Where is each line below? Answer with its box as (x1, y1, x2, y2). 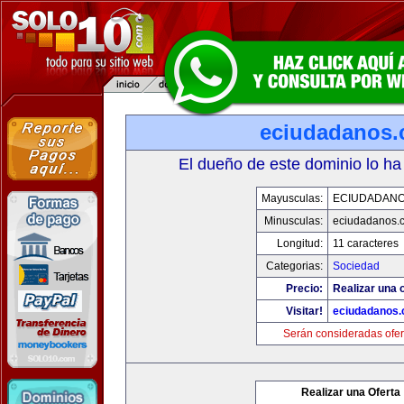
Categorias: (265, 260, 323, 272)
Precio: (285, 282, 323, 295)
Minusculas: (263, 215, 323, 227)
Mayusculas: (261, 192, 323, 205)
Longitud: (276, 237, 323, 250)
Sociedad (332, 260, 380, 272)
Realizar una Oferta (301, 386, 400, 399)
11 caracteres (332, 237, 399, 250)
